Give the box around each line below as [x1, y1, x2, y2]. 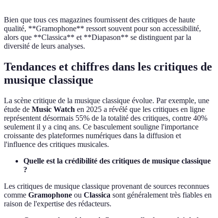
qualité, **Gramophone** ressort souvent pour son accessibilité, [4, 24, 201, 33]
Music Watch [32, 105, 75, 113]
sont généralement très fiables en [110, 190, 212, 199]
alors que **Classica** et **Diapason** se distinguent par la [4, 33, 191, 41]
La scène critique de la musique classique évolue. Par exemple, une [4, 96, 209, 105]
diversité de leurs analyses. [4, 41, 85, 50]
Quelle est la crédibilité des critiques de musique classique [23, 156, 211, 165]
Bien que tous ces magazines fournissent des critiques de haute [4, 15, 195, 24]
